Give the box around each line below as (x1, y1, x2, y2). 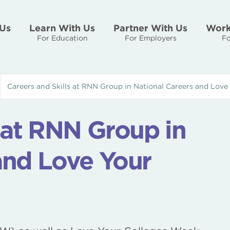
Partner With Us (113, 23, 187, 33)
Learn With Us (29, 23, 95, 33)
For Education (36, 34, 88, 42)
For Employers (124, 34, 177, 42)
